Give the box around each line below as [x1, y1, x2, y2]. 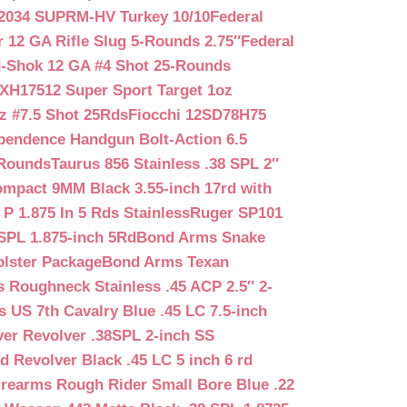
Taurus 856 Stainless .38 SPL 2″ [51, 154, 279, 173]
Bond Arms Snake [136, 228, 265, 246]
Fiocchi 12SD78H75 [128, 105, 266, 124]
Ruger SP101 [190, 203, 283, 222]
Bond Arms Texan [102, 253, 229, 271]
